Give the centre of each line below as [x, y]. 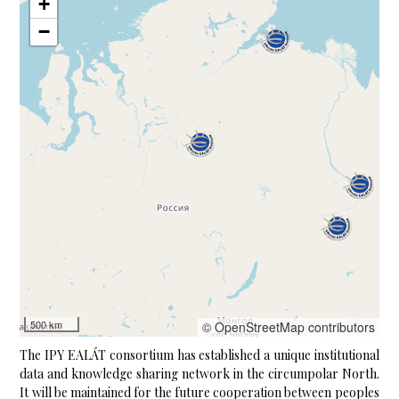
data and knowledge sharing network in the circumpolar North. [199, 374]
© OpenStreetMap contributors [288, 327]
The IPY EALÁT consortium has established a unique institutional [199, 355]
